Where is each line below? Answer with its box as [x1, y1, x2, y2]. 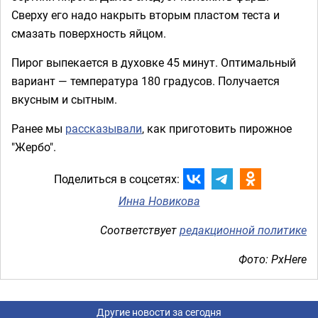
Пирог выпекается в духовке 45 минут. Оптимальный [11, 54, 296, 70]
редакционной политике [180, 221, 307, 238]
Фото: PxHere [238, 251, 307, 267]
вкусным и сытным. [11, 91, 117, 107]
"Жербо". [11, 138, 56, 155]
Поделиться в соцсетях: [53, 171, 180, 187]
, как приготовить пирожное [142, 120, 292, 136]
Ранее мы [11, 120, 65, 136]
